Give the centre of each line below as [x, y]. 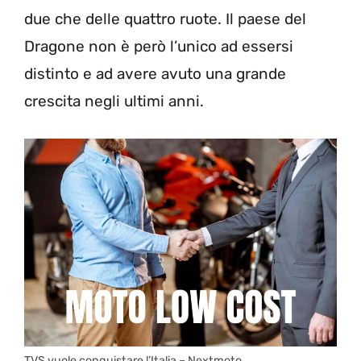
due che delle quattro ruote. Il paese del [165, 19]
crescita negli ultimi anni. [114, 101]
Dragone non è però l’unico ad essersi [159, 46]
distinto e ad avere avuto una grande [155, 74]
